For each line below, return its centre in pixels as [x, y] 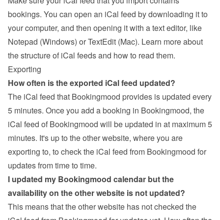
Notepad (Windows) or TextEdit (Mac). [75, 41]
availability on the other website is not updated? [96, 193]
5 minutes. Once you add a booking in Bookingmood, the [106, 110]
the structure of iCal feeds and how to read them [91, 55]
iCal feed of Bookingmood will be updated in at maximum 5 [110, 124]
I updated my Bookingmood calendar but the [91, 179]
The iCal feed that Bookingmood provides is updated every [110, 96]
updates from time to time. [52, 165]
